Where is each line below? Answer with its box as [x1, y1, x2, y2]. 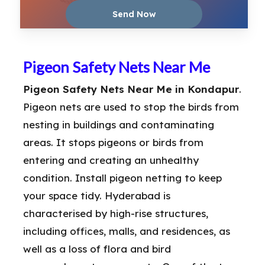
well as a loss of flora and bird [23, 242, 171, 255]
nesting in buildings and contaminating [23, 118, 214, 131]
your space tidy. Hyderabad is [23, 189, 170, 202]
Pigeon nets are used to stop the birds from [23, 100, 239, 113]
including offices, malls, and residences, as [23, 224, 230, 237]
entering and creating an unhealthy [23, 153, 199, 166]
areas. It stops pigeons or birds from [23, 135, 203, 148]
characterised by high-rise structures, [23, 206, 208, 219]
